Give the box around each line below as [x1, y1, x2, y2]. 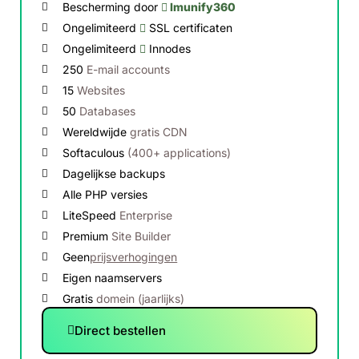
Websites [77, 83, 126, 97]
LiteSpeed [63, 208, 120, 222]
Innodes [146, 42, 192, 55]
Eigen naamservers [63, 271, 163, 284]
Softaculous [63, 146, 128, 159]
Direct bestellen [75, 323, 166, 338]
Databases [79, 104, 136, 118]
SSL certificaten [146, 21, 233, 34]
